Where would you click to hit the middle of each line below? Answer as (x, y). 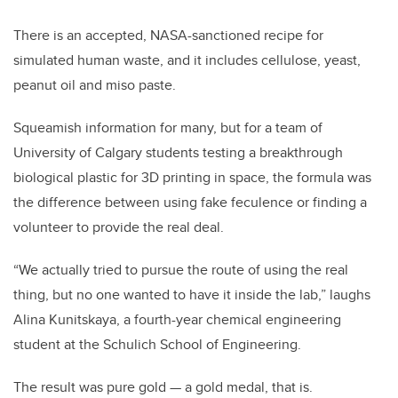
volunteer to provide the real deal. (119, 227)
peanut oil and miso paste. (95, 85)
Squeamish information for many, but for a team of (168, 128)
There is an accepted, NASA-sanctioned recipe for (168, 36)
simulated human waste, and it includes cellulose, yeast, (187, 60)
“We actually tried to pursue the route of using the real (181, 270)
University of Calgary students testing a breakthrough (178, 153)
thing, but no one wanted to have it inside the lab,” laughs (192, 295)
